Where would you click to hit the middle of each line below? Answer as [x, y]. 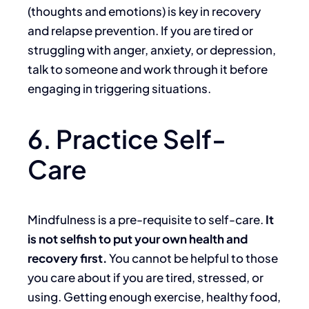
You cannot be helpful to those [192, 258]
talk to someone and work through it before [148, 69]
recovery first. [67, 258]
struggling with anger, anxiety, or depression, [152, 50]
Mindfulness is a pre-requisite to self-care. [147, 220]
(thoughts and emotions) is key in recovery [144, 11]
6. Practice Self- [127, 139]
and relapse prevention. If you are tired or [140, 31]
